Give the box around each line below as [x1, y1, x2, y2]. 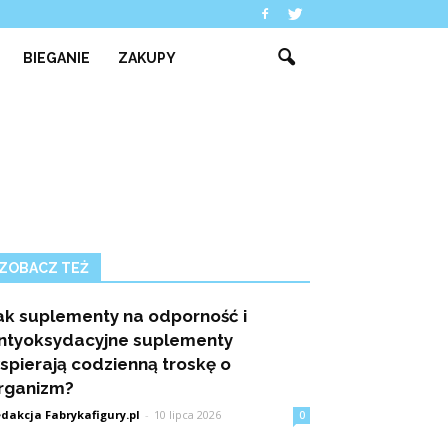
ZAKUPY [118, 50, 177, 66]
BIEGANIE [23, 50, 91, 66]
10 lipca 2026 [154, 407, 221, 422]
